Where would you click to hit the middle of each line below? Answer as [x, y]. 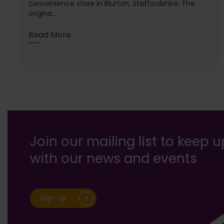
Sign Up [53, 199]
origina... [42, 14]
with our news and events [113, 160]
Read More [50, 35]
